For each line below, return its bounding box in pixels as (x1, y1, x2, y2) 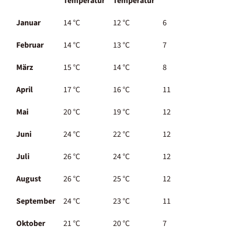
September (16, 195, 55, 207)
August (16, 173, 41, 184)
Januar (16, 17, 41, 28)
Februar (16, 39, 44, 51)
